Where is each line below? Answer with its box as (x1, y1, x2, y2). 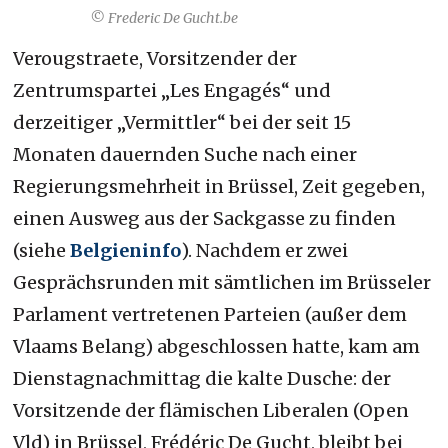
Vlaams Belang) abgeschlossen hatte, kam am (13, 334, 421, 358)
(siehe (13, 238, 71, 262)
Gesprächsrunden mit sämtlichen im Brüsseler (13, 270, 432, 294)
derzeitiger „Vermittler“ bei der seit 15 (13, 110, 352, 134)
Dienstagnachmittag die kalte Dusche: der (13, 366, 392, 390)
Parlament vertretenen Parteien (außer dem (13, 302, 408, 326)
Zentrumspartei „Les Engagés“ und (13, 78, 332, 102)
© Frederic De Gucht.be (89, 8, 238, 27)
